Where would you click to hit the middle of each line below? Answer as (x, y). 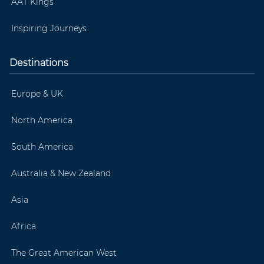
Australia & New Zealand (61, 173)
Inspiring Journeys (49, 28)
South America (42, 146)
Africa (24, 226)
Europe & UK (37, 93)
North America (42, 120)
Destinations (39, 62)
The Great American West (64, 253)
